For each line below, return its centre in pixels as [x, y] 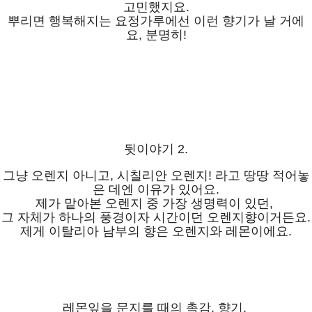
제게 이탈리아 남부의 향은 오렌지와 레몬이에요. [156, 231]
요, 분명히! [156, 34]
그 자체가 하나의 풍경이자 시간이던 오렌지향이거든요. [156, 217]
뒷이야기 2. [156, 149]
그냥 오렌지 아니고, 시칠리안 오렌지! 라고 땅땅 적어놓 [156, 175]
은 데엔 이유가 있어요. [156, 189]
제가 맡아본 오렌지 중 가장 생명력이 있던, [156, 203]
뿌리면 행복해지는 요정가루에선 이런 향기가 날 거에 [156, 21]
